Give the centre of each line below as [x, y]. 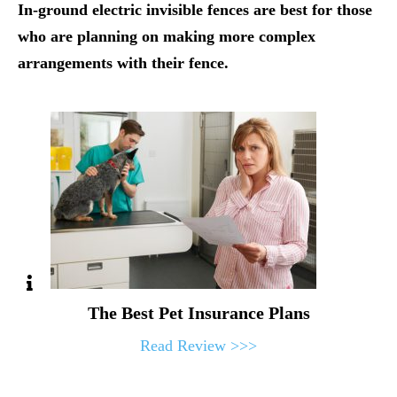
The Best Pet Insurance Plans [198, 312]
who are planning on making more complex [167, 36]
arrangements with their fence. [123, 62]
